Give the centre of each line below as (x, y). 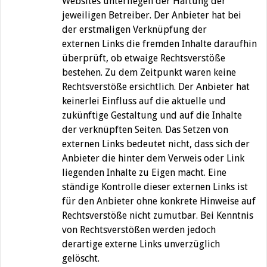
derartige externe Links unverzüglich (141, 244)
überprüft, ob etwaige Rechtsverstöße (144, 58)
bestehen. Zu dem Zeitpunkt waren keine (149, 73)
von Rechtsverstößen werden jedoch (139, 230)
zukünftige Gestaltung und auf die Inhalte (152, 116)
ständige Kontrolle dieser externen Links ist (155, 187)
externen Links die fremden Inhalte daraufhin (159, 44)
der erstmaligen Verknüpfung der (134, 30)
